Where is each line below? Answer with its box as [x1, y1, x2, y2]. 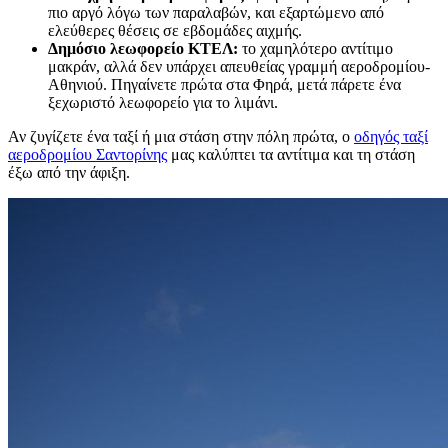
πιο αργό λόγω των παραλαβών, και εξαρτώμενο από [48, 3, 384, 21]
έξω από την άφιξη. [8, 163, 130, 181]
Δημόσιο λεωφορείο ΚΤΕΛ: [48, 39, 238, 57]
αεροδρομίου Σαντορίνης [8, 145, 167, 163]
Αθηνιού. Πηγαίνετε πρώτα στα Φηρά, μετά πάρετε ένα [48, 75, 401, 93]
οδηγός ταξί [354, 127, 428, 145]
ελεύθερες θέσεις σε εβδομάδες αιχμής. [48, 21, 302, 39]
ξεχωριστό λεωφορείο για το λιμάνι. [48, 93, 278, 111]
